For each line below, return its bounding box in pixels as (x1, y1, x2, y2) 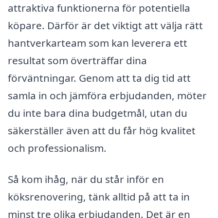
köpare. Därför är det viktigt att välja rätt (8, 18, 203, 33)
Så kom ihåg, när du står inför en (8, 172, 164, 186)
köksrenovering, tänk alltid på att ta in (8, 190, 190, 204)
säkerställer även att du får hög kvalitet (8, 124, 196, 138)
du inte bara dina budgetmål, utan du (8, 106, 187, 120)
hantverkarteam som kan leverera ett (8, 36, 187, 50)
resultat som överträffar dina (8, 54, 147, 68)
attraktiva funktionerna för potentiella (8, 1, 190, 15)
